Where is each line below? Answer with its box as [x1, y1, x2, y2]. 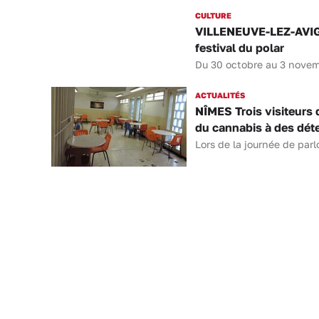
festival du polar [194, 41, 284, 55]
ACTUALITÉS [194, 90, 245, 100]
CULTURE [194, 11, 231, 20]
